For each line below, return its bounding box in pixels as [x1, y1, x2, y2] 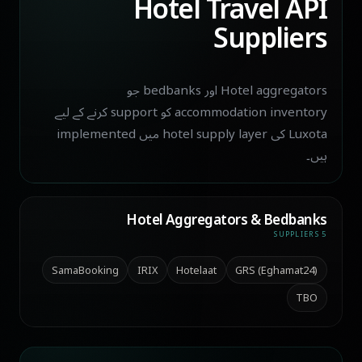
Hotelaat [176, 259, 217, 281]
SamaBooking [51, 259, 119, 281]
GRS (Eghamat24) [235, 259, 318, 281]
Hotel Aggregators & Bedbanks [126, 204, 327, 235]
